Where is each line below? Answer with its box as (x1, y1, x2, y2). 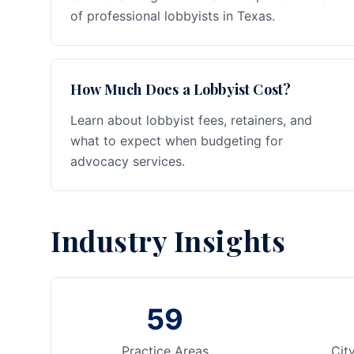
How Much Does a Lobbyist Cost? (70, 80, 292, 99)
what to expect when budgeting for (70, 133, 283, 149)
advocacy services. (70, 153, 185, 169)
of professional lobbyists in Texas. (70, 8, 275, 24)
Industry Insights (51, 221, 286, 259)
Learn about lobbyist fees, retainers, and (70, 112, 312, 128)
